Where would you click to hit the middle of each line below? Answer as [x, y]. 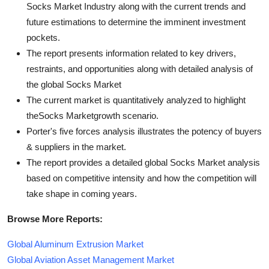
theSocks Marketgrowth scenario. [92, 115]
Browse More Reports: [55, 219]
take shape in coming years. [82, 193]
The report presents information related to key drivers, [131, 53]
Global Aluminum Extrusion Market [75, 244]
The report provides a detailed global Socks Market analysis [143, 162]
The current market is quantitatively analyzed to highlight [136, 100]
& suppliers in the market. [76, 147]
